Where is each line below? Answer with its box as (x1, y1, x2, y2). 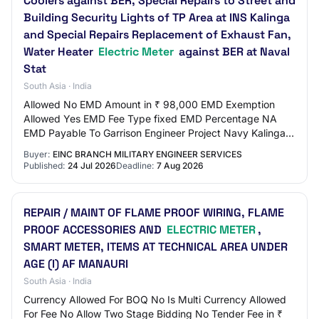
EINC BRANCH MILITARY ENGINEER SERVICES (53, 149, 242, 159)
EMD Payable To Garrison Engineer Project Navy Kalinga (23, 127, 286, 139)
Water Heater (23, 44, 96, 59)
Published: (23, 160, 65, 171)
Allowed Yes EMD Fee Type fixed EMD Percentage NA (23, 113, 277, 125)
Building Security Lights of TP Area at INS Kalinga (23, 10, 290, 25)
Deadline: (116, 160, 154, 171)
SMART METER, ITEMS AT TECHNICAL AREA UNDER (23, 239, 288, 254)
